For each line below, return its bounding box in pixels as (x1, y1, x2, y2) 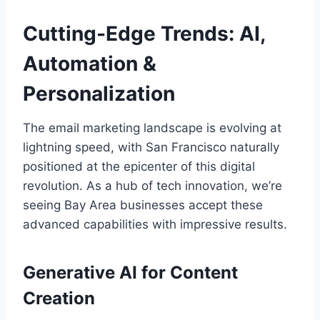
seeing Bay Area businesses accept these (23, 197, 263, 212)
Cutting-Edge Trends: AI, (23, 21, 265, 46)
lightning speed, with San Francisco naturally (23, 139, 279, 154)
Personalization (23, 81, 175, 106)
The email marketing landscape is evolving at (23, 120, 281, 135)
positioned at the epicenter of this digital (23, 159, 255, 174)
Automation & (23, 51, 156, 76)
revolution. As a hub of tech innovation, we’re (23, 178, 282, 193)
